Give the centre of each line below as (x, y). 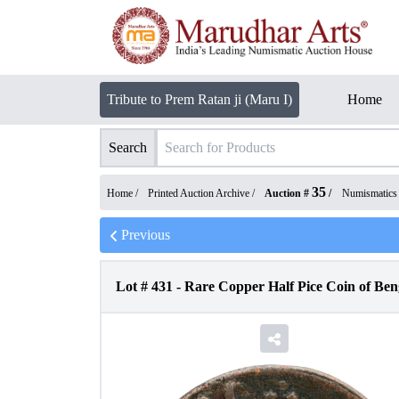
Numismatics (370, 193)
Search (128, 147)
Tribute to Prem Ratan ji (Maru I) (199, 99)
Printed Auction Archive (199, 193)
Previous (146, 235)
